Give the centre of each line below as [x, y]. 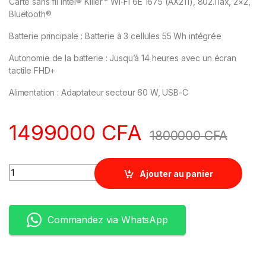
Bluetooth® [30, 14]
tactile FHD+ [32, 71]
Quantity [26, 169]
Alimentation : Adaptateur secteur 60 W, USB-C [99, 93]
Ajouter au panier [177, 173]
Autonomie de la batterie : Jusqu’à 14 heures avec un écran [123, 58]
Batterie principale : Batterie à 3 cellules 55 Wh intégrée [115, 36]
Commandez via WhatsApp [108, 220]
